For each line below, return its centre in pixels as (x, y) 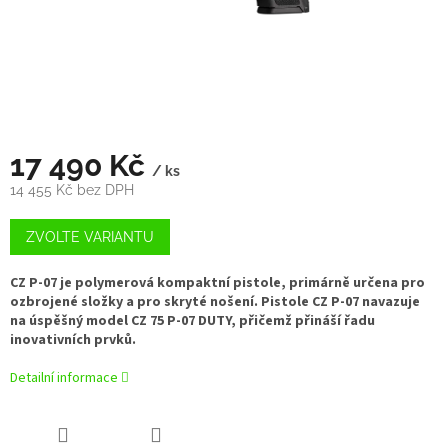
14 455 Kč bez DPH (72, 190)
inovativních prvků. (73, 340)
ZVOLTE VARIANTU (90, 237)
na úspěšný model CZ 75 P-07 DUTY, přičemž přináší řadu (192, 321)
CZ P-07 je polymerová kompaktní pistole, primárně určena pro (217, 283)
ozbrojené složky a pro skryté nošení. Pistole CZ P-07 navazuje (215, 302)
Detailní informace (64, 378)
